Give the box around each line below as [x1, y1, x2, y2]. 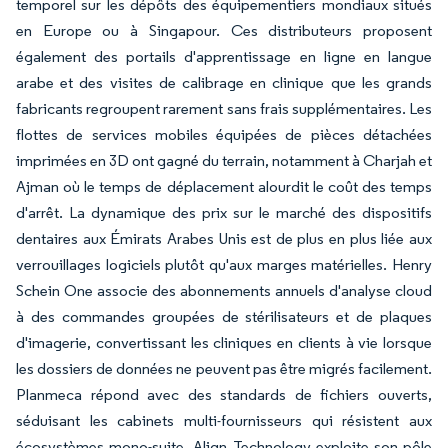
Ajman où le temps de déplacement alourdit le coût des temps [16, 176, 432, 196]
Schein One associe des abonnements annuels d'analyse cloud [16, 280, 432, 300]
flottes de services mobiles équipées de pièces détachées [16, 124, 432, 144]
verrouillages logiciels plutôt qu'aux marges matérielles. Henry [16, 254, 432, 274]
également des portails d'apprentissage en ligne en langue [16, 46, 432, 66]
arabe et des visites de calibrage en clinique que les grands [16, 72, 432, 92]
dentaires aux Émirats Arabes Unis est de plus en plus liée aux [16, 228, 432, 248]
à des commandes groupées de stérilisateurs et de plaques [16, 306, 432, 326]
